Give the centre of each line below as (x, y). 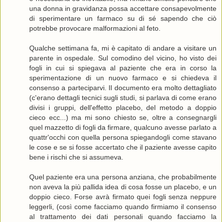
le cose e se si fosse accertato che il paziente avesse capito (123, 147)
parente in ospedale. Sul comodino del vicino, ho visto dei (123, 58)
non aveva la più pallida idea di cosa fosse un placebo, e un (123, 187)
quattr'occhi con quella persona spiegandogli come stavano (123, 138)
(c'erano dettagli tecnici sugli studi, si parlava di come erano (123, 98)
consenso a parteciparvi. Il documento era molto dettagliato (123, 88)
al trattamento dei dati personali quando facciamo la (123, 217)
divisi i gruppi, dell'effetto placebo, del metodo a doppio (123, 108)
